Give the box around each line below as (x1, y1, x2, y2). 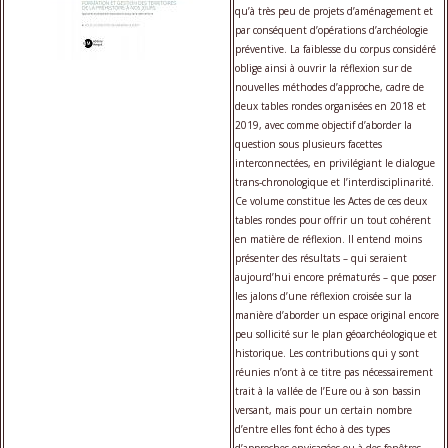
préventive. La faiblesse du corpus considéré (235, 41, 436, 56)
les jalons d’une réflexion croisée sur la (235, 288, 412, 303)
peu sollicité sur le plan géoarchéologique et (235, 326, 437, 341)
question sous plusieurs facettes (235, 136, 382, 151)
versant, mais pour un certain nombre (235, 402, 412, 417)
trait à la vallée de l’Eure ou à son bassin (235, 383, 421, 398)
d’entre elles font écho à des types (235, 421, 390, 436)
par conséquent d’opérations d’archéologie (235, 22, 428, 37)
